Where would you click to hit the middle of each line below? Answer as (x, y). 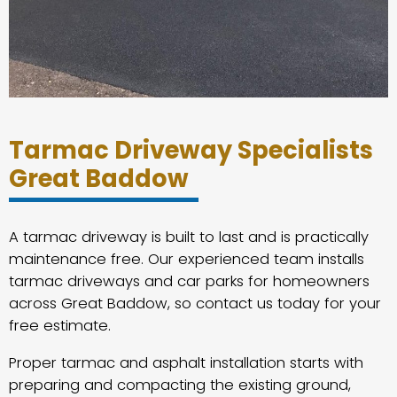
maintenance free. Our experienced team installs (187, 260)
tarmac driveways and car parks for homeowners (189, 282)
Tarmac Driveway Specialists (191, 151)
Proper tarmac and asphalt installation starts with (186, 362)
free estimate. (60, 326)
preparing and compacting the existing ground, (180, 385)
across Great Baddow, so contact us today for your (195, 304)
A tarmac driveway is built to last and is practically (189, 237)
